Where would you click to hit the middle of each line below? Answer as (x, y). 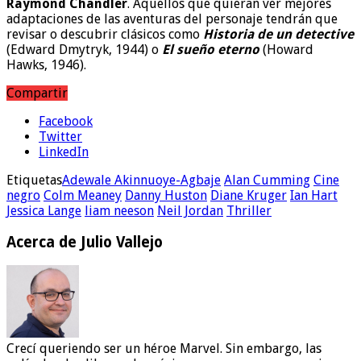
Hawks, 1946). (46, 64)
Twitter (60, 136)
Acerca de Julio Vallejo (85, 242)
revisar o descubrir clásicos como (105, 34)
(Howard (286, 49)
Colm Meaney (83, 195)
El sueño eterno (209, 49)
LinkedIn (64, 151)
